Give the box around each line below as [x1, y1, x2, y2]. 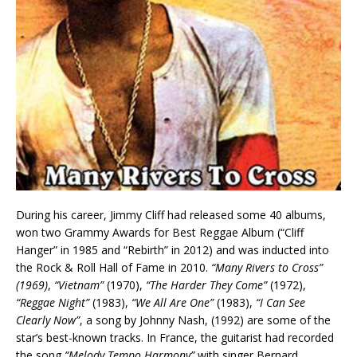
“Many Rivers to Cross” [211, 259, 323, 275]
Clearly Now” [16, 312, 80, 328]
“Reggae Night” [16, 294, 89, 310]
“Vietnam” [54, 277, 104, 292]
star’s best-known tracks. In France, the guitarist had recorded [16, 329, 334, 345]
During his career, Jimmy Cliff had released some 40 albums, [16, 206, 326, 222]
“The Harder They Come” [146, 277, 267, 292]
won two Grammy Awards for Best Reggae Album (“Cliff [16, 224, 304, 240]
